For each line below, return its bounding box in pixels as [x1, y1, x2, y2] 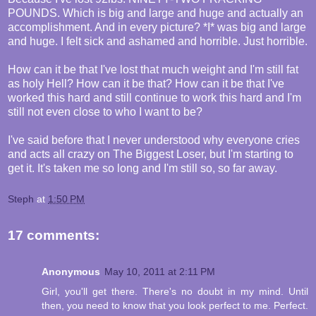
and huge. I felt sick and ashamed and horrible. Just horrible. [8, 35, 308, 48]
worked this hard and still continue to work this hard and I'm [8, 92, 301, 104]
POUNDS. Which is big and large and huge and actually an [8, 7, 303, 20]
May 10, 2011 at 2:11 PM [104, 266, 215, 278]
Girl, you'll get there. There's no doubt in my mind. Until [42, 286, 308, 298]
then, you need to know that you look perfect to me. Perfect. [42, 300, 308, 312]
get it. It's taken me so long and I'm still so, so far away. [8, 162, 277, 175]
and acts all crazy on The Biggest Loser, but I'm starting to [8, 148, 293, 161]
